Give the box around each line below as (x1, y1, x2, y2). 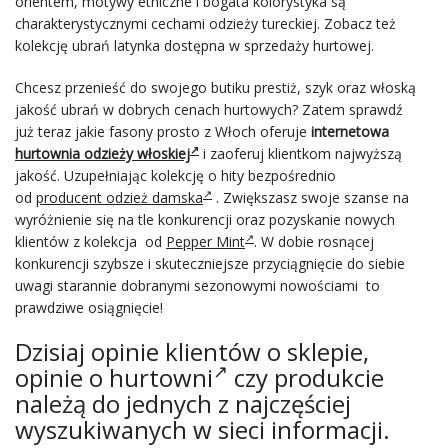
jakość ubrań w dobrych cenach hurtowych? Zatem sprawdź (15, 100, 403, 119)
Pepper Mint (166, 232, 245, 251)
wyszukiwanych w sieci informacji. (15, 413, 390, 446)
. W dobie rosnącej (254, 232, 374, 251)
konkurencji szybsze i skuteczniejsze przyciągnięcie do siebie (15, 254, 405, 273)
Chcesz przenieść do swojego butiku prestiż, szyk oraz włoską (15, 78, 416, 97)
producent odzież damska (36, 188, 203, 207)
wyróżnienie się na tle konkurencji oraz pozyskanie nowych (15, 210, 395, 229)
